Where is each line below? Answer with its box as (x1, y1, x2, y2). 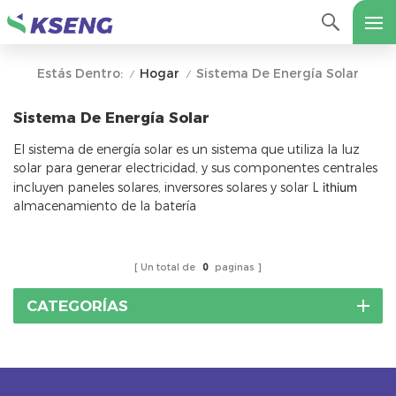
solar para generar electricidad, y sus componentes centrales (13, 159, 377, 176)
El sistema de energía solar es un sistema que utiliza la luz (13, 141, 360, 157)
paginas (212, 261, 255, 273)
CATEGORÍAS (27, 296, 128, 315)
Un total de (141, 261, 198, 273)
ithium (323, 179, 357, 194)
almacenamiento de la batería (13, 197, 196, 214)
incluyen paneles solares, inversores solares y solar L (13, 179, 323, 195)
